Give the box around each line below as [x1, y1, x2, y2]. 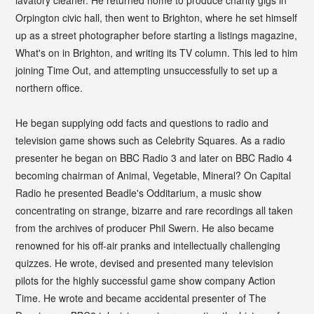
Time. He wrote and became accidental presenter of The [15, 290, 267, 305]
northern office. [15, 80, 83, 95]
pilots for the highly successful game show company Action [15, 273, 276, 287]
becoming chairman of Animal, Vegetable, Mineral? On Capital [15, 168, 292, 182]
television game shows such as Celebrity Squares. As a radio [15, 132, 286, 147]
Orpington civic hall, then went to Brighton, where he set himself [15, 10, 298, 25]
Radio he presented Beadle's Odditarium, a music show [15, 185, 262, 200]
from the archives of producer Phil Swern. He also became [15, 220, 275, 235]
